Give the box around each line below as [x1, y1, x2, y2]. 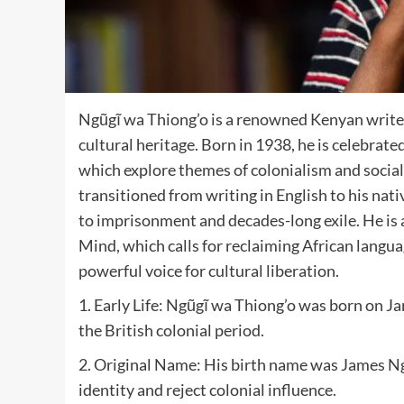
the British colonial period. [78, 319, 264, 340]
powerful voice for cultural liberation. [78, 260, 339, 280]
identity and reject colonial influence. [78, 379, 336, 399]
